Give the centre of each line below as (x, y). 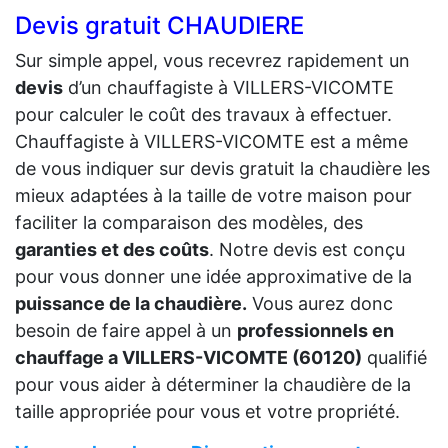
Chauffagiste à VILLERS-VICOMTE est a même (211, 142)
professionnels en (315, 331)
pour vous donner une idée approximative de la (213, 277)
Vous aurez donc (320, 304)
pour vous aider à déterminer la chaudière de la (213, 385)
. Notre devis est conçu (307, 250)
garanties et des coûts (112, 250)
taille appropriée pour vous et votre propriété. (207, 412)
